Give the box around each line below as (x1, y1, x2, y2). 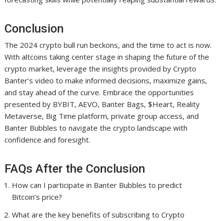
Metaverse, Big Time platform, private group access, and (4, 111, 199, 121)
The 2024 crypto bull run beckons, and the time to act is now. (4, 40, 212, 50)
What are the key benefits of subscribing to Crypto (12, 210, 185, 220)
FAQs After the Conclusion (4, 162, 146, 176)
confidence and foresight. (4, 135, 91, 145)
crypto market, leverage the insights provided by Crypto (4, 64, 197, 74)
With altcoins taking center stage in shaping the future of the (4, 52, 210, 62)
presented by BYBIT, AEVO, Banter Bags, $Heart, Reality (4, 99, 200, 110)
